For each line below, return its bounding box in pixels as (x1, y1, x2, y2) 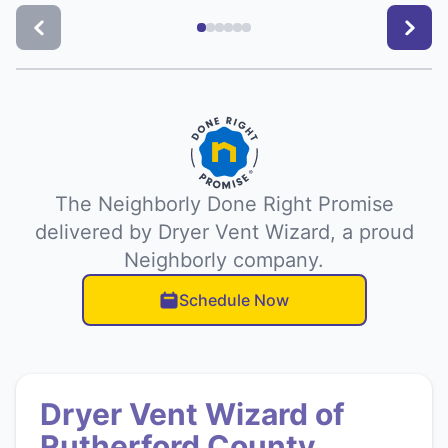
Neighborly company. (124, 248, 324, 273)
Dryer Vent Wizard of (40, 396, 345, 433)
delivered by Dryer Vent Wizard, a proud (34, 220, 414, 245)
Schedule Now (179, 290, 289, 311)
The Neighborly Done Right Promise (54, 192, 394, 217)
